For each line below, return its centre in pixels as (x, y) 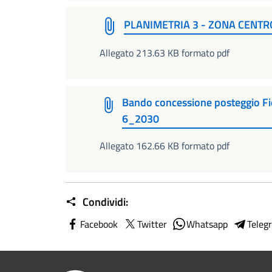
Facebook (99, 224)
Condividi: (104, 202)
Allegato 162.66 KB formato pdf (165, 146)
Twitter (152, 224)
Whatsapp (207, 224)
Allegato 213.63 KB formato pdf (165, 53)
